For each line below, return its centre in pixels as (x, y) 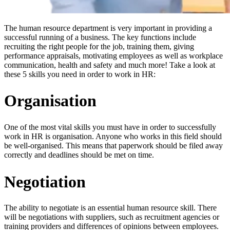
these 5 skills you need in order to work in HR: (80, 74)
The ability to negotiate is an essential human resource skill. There (110, 208)
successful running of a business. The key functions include (100, 37)
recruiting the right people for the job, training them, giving (99, 46)
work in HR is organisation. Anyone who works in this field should (113, 136)
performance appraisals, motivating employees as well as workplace (113, 55)
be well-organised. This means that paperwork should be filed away (113, 145)
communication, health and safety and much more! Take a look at (110, 65)
